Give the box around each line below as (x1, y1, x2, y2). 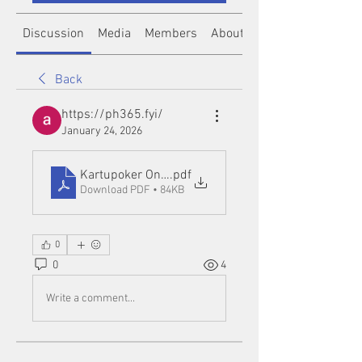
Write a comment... (46, 291, 135, 305)
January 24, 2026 (61, 124, 142, 138)
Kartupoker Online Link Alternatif (80, 167, 263, 183)
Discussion (23, 26, 85, 42)
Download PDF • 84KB (80, 183, 184, 197)
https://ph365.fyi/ (61, 107, 163, 123)
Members (144, 26, 197, 42)
